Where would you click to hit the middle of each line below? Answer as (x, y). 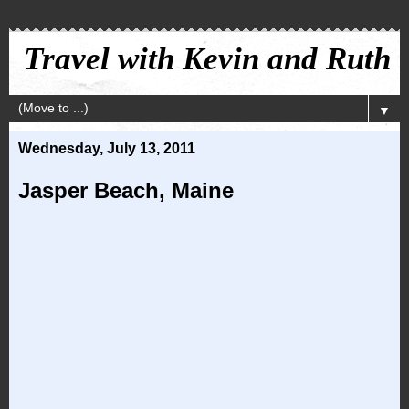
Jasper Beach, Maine (126, 190)
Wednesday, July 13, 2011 (107, 148)
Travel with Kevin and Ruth (207, 58)
